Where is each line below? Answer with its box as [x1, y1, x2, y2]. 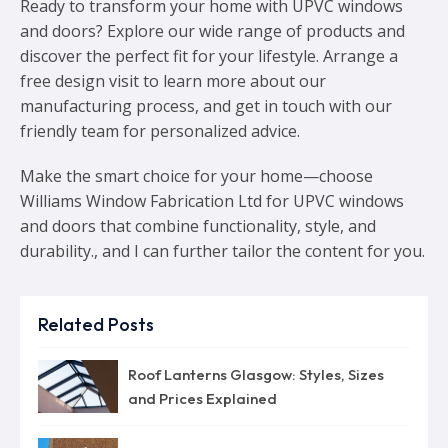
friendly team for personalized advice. [20, 119, 300, 142]
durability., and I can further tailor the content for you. [20, 239, 425, 262]
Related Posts [38, 312, 154, 336]
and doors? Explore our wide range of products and [20, 19, 405, 42]
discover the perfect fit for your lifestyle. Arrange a [20, 44, 398, 67]
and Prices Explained [128, 388, 277, 408]
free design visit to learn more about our [20, 69, 326, 92]
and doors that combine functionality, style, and [20, 214, 376, 237]
